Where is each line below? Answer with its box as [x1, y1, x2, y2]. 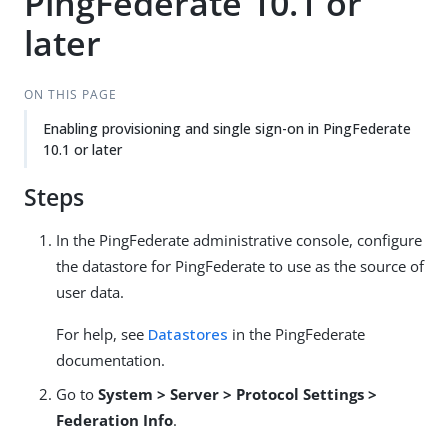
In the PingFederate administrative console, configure [56, 230, 422, 250]
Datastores [148, 324, 228, 344]
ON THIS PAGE [23, 86, 117, 103]
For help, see [56, 324, 148, 344]
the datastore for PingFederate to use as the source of [56, 256, 424, 276]
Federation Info [56, 410, 173, 430]
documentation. [56, 350, 165, 370]
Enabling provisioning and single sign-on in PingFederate [43, 119, 411, 138]
